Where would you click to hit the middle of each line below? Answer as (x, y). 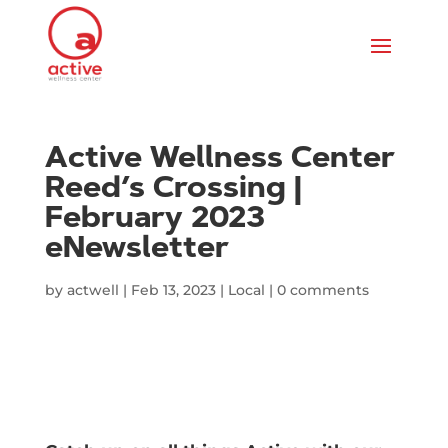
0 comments (322, 290)
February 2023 (154, 220)
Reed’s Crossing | (173, 190)
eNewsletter (136, 250)
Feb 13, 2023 (173, 290)
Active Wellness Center (219, 160)
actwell (92, 290)
